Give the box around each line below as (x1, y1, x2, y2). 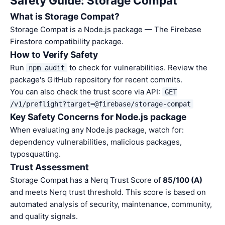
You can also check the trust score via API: (10, 87, 162, 96)
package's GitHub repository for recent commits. (10, 75, 182, 84)
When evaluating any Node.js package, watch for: (10, 125, 184, 135)
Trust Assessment (10, 162, 89, 172)
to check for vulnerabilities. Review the (67, 63, 207, 72)
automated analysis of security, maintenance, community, (10, 199, 212, 209)
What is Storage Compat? (10, 11, 120, 22)
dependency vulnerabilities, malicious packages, (10, 137, 182, 147)
